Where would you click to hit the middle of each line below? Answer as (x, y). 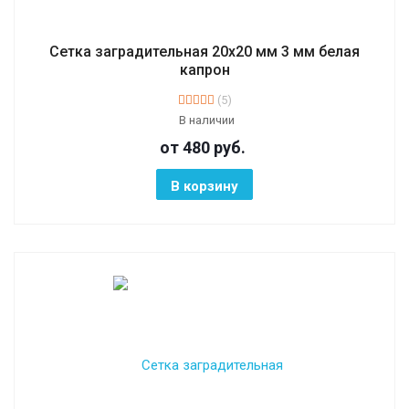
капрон (204, 69)
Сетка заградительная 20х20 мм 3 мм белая (204, 51)
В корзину (204, 186)
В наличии (207, 120)
